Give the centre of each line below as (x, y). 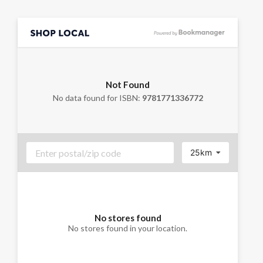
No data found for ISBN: (97, 97)
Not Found (128, 84)
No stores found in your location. (128, 228)
